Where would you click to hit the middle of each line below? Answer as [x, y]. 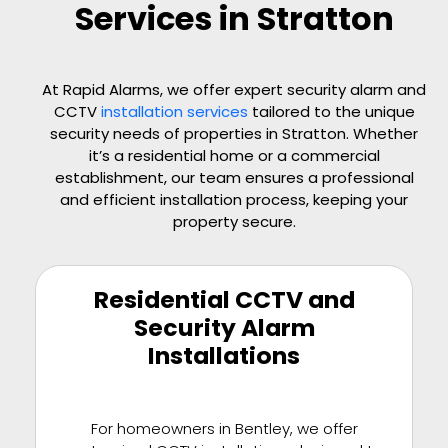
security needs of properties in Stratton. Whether [234, 133]
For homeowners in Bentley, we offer [224, 428]
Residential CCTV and [224, 299]
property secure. [234, 221]
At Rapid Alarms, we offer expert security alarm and [234, 89]
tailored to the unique [331, 111]
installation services [174, 111]
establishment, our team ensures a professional [234, 177]
